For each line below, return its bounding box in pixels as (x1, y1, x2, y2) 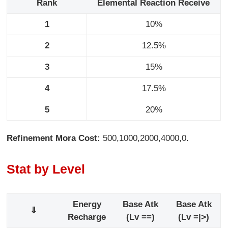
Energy (72, 199, 101, 209)
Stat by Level (7, 162, 85, 177)
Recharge (68, 212, 106, 222)
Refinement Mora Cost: (7, 133, 101, 143)
